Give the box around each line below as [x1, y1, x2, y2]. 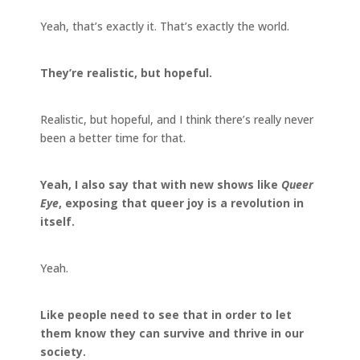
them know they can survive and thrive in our [40, 325, 304, 341]
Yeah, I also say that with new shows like [40, 176, 281, 192]
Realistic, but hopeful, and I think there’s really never [40, 111, 313, 127]
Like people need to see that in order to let [40, 306, 292, 322]
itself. [40, 213, 78, 229]
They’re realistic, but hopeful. [40, 64, 212, 80]
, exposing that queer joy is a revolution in [59, 194, 304, 211]
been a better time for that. [40, 129, 186, 145]
